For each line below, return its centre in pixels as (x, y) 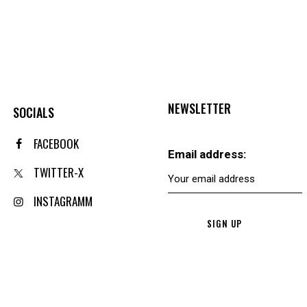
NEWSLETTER (199, 109)
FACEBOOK (56, 144)
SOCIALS (34, 113)
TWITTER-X (59, 173)
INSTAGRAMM (63, 201)
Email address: (207, 155)
